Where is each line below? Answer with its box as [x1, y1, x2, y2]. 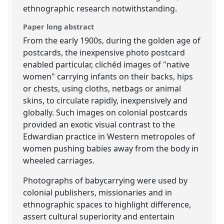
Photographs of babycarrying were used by [23, 174, 188, 186]
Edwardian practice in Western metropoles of [23, 130, 195, 142]
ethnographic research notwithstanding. [23, 2, 177, 14]
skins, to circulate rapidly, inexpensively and [23, 94, 188, 106]
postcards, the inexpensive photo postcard [23, 46, 185, 58]
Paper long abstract [23, 21, 94, 31]
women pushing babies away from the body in [23, 142, 199, 154]
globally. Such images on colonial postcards [23, 106, 188, 118]
